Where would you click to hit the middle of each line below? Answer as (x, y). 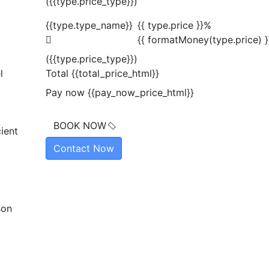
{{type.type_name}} (89, 26)
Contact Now (84, 149)
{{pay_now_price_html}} (141, 93)
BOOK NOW (80, 126)
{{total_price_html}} (115, 74)
